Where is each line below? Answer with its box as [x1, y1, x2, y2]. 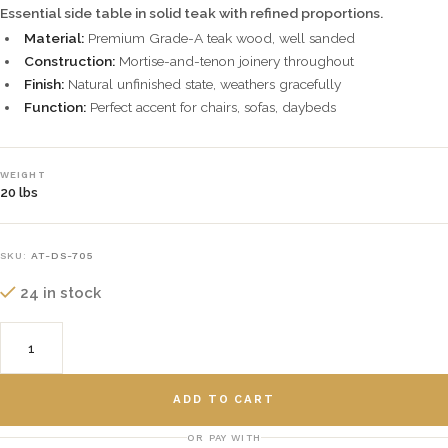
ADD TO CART [173, 392, 275, 406]
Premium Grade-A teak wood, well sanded [84, 29, 355, 46]
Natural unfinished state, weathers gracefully [64, 75, 341, 92]
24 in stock [20, 283, 101, 302]
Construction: [24, 52, 115, 69]
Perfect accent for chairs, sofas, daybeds [86, 98, 336, 115]
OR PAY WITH [187, 431, 261, 443]
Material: [24, 29, 84, 46]
